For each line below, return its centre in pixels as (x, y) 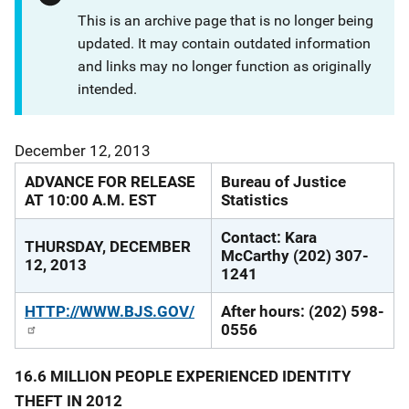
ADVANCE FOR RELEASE (110, 181)
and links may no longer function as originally (225, 66)
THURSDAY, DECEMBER (108, 246)
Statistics (255, 199)
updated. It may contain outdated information (225, 43)
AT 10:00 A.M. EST (91, 199)
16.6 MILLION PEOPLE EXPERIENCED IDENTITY (183, 376)
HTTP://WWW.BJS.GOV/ (110, 311)
